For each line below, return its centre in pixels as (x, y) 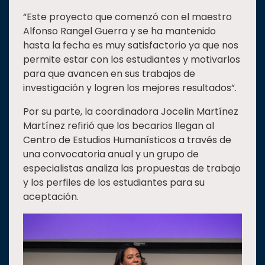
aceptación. (51, 197)
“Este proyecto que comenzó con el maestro (127, 17)
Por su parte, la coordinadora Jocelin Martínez (131, 112)
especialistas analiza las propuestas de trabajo (132, 169)
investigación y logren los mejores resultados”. (130, 88)
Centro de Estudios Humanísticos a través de (127, 140)
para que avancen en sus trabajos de (109, 74)
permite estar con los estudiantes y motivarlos (132, 60)
